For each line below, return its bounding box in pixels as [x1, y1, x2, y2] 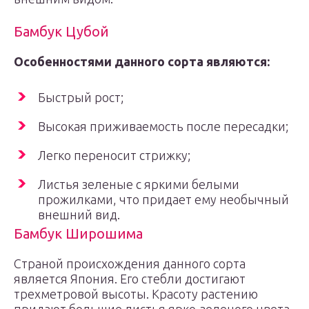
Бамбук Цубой [14, 23, 109, 39]
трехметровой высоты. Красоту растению [14, 287, 258, 301]
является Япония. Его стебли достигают [14, 272, 246, 286]
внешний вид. [38, 208, 120, 221]
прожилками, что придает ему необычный [38, 192, 289, 206]
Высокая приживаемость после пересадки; [38, 119, 288, 133]
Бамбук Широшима [14, 226, 143, 241]
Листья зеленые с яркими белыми [38, 177, 239, 191]
